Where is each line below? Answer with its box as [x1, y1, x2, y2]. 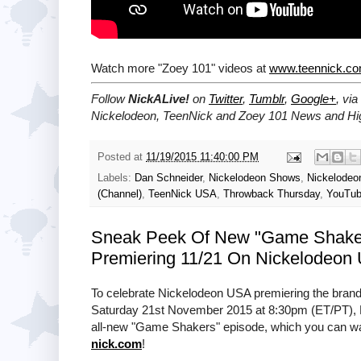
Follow [91, 92, 128, 106]
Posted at [98, 151, 146, 163]
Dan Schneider [135, 172, 202, 185]
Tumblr [249, 92, 284, 106]
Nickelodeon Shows [209, 172, 301, 185]
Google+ [291, 92, 336, 106]
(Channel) [98, 189, 142, 201]
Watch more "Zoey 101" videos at [91, 60, 269, 75]
